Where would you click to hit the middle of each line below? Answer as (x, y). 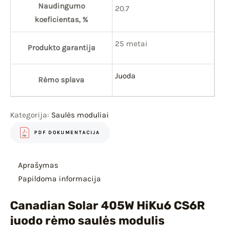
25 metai (131, 44)
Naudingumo (61, 6)
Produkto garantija (61, 48)
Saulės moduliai (80, 115)
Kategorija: (31, 115)
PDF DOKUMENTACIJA (67, 132)
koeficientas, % (61, 20)
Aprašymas (38, 165)
